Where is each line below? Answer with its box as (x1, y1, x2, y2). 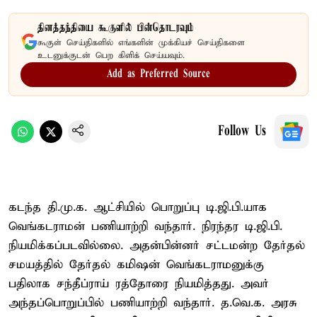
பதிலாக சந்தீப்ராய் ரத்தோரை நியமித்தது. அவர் (8, 276, 269, 292)
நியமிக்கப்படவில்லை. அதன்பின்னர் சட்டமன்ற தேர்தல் (8, 238, 305, 253)
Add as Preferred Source (107, 68, 210, 80)
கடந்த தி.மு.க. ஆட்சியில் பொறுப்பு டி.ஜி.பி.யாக (8, 200, 267, 215)
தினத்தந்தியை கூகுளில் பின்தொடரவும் (38, 21, 194, 35)
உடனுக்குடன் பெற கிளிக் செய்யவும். (38, 50, 185, 61)
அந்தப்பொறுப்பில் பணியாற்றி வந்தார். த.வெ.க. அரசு (8, 295, 297, 311)
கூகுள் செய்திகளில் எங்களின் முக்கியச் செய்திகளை (38, 37, 245, 48)
